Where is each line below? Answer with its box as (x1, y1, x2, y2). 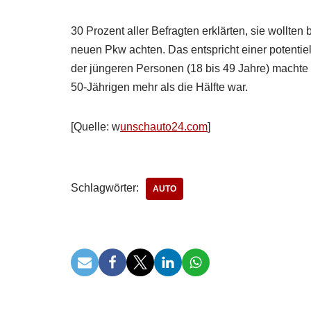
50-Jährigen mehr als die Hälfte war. (71, 81, 248, 93)
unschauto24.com (120, 121, 208, 133)
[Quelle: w (71, 121, 120, 133)
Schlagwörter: (71, 182, 139, 194)
